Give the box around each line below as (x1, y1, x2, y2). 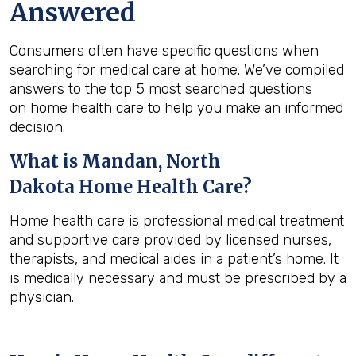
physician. (10, 288, 74, 306)
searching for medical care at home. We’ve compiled (10, 61, 344, 79)
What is (10, 150, 82, 172)
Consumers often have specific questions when (10, 42, 319, 60)
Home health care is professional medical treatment (10, 212, 344, 230)
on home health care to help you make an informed (10, 99, 343, 117)
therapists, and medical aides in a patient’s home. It (10, 250, 339, 268)
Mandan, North (82, 150, 221, 172)
